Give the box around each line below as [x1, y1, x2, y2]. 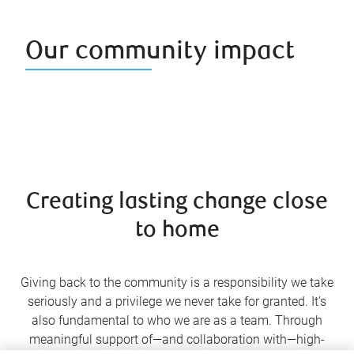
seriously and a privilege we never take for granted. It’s [28, 294, 326, 310]
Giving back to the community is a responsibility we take [21, 275, 333, 291]
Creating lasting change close [26, 191, 328, 215]
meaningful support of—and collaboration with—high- [29, 332, 325, 348]
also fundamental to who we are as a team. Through [32, 313, 322, 329]
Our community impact [25, 40, 295, 66]
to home [134, 220, 220, 243]
